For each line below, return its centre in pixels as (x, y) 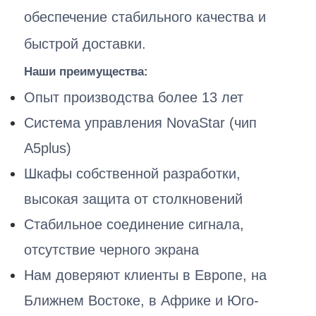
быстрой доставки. (85, 43)
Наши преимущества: (86, 71)
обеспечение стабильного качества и (145, 17)
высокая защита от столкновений (134, 199)
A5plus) (48, 148)
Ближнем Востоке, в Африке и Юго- (142, 300)
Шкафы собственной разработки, (133, 173)
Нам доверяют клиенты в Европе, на (146, 275)
